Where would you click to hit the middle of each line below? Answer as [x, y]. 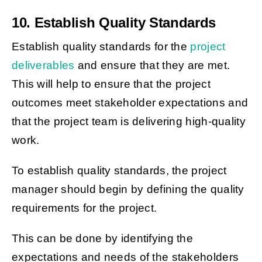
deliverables [43, 65]
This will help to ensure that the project [111, 84]
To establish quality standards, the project [119, 171]
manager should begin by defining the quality [128, 189]
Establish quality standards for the [101, 47]
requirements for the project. [86, 208]
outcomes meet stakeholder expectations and [130, 103]
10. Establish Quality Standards [113, 23]
